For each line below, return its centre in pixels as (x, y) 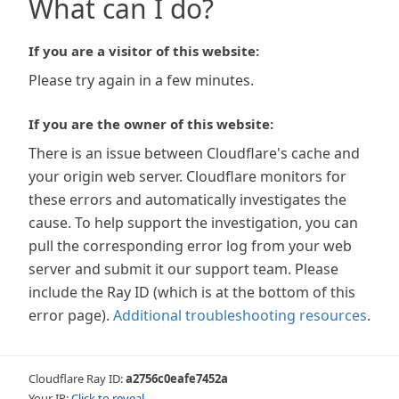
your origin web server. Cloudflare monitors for (187, 176)
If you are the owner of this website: (151, 124)
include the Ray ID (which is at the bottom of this (192, 292)
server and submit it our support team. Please (183, 269)
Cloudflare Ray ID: (77, 379)
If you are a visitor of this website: (144, 51)
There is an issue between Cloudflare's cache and (194, 153)
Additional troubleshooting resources (240, 315)
